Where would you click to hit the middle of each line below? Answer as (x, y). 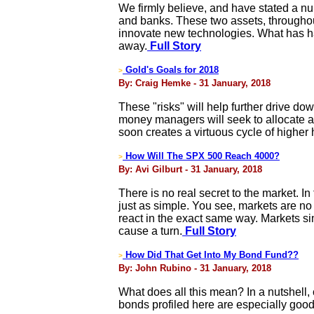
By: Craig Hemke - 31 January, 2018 (194, 83)
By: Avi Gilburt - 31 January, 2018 (190, 169)
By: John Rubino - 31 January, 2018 (195, 268)
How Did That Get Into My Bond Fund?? (211, 255)
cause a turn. (150, 231)
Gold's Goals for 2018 (171, 70)
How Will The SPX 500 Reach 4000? (201, 156)
